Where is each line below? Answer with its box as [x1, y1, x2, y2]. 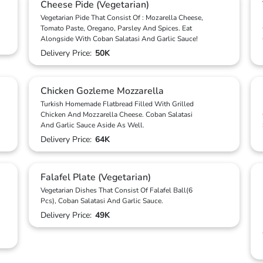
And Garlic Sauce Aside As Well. [41, 120, 144, 130]
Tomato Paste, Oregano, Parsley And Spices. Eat [41, 23, 192, 33]
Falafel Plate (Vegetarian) [41, 171, 151, 184]
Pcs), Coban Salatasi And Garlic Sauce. [41, 196, 163, 205]
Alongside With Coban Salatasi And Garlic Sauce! [41, 34, 198, 43]
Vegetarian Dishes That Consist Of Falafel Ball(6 [41, 186, 193, 195]
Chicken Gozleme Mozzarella [41, 85, 164, 97]
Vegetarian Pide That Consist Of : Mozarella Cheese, [41, 13, 203, 22]
